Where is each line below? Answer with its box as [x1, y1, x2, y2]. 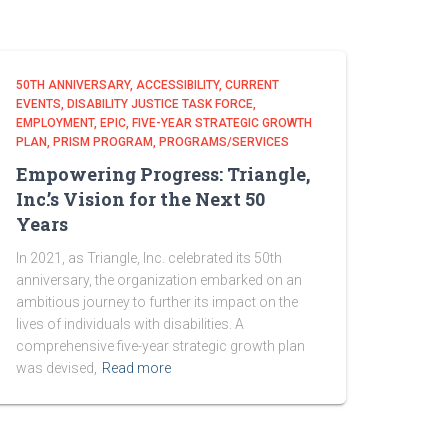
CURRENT [225, 78, 279, 92]
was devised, [16, 360, 97, 376]
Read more [102, 360, 171, 376]
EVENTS [16, 97, 61, 111]
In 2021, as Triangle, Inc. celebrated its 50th [16, 250, 282, 266]
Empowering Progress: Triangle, [16, 162, 310, 186]
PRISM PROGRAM [53, 135, 153, 149]
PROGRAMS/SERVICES [159, 135, 289, 149]
